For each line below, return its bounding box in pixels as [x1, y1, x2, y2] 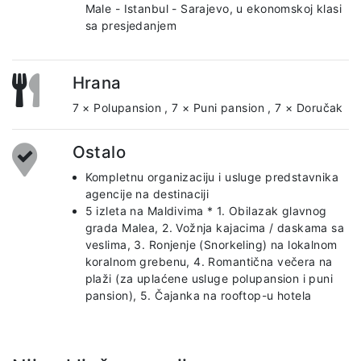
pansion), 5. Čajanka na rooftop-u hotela [85, 288, 312, 302]
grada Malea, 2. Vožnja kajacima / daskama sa [85, 220, 345, 234]
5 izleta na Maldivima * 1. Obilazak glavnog [85, 203, 327, 218]
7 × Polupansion [72, 100, 165, 114]
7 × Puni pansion [172, 100, 264, 114]
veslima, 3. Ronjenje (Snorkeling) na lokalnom [85, 237, 338, 251]
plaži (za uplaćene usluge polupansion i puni [85, 271, 334, 285]
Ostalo [72, 141, 127, 162]
